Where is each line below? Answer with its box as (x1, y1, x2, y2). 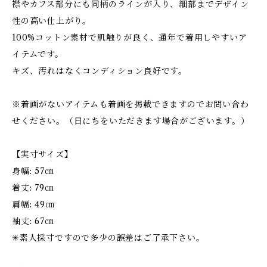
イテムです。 (12, 49, 64, 60)
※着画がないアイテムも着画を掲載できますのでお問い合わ (12, 99, 249, 110)
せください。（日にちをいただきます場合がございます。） (12, 116, 250, 126)
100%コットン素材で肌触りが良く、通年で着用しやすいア (12, 32, 247, 43)
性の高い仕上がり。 (12, 15, 92, 26)
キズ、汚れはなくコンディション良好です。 (12, 66, 187, 76)
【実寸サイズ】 (12, 149, 73, 160)
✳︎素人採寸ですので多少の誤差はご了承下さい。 (12, 232, 205, 243)
